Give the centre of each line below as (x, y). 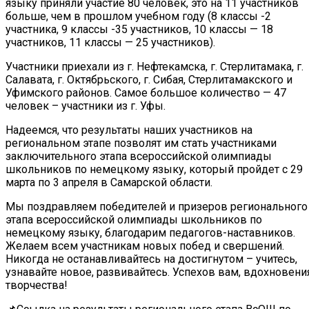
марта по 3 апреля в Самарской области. (109, 182)
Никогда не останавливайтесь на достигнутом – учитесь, (151, 259)
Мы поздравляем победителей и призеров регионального (157, 207)
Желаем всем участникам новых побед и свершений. (145, 246)
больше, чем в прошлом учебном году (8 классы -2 (138, 16)
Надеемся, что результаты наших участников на (129, 130)
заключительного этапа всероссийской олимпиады (139, 156)
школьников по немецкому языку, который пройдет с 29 (154, 169)
